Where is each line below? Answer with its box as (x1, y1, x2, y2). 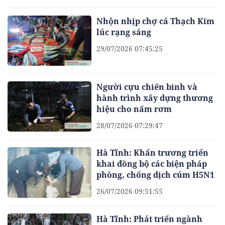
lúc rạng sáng (96, 26, 152, 38)
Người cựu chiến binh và (96, 81, 198, 92)
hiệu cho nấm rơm (96, 103, 172, 115)
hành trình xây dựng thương (96, 92, 213, 103)
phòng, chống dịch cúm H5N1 (96, 169, 215, 181)
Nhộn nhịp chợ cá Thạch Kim (96, 15, 215, 27)
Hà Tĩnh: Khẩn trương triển (96, 147, 209, 159)
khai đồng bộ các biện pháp (96, 158, 207, 170)
